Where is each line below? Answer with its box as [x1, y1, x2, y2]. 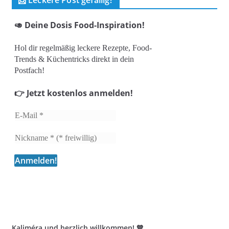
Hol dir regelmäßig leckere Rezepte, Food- [14, 43, 152, 52]
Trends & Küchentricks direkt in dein [14, 55, 134, 63]
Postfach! [14, 66, 44, 75]
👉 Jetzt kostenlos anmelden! [14, 87, 133, 99]
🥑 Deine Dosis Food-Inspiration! [14, 19, 145, 31]
